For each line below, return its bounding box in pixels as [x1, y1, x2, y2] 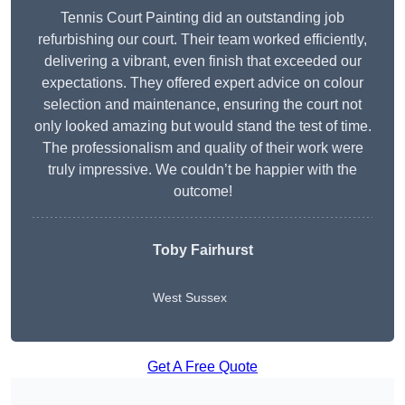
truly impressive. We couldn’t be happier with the [48, 162, 357, 178]
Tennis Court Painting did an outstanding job [61, 10, 344, 26]
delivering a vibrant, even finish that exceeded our [43, 53, 362, 70]
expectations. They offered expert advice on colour [42, 75, 363, 91]
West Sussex [152, 290, 227, 306]
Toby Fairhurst [152, 242, 253, 259]
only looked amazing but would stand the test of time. [33, 118, 372, 135]
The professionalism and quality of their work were [42, 140, 363, 156]
